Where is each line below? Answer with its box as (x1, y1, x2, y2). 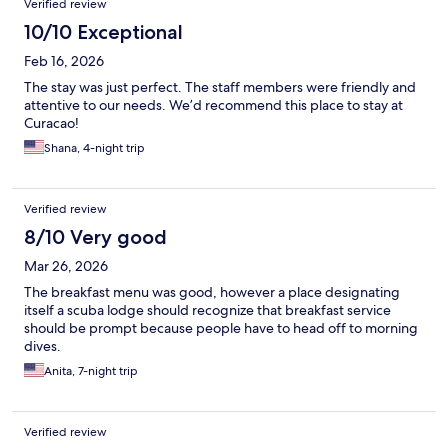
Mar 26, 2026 (24, 257, 108, 276)
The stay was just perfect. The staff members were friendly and (24, 78, 416, 97)
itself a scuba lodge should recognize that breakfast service (24, 301, 391, 320)
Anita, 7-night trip (44, 363, 138, 380)
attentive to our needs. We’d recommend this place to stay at (24, 96, 403, 115)
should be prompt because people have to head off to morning (24, 319, 418, 338)
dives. (24, 337, 61, 356)
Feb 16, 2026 (24, 52, 104, 71)
